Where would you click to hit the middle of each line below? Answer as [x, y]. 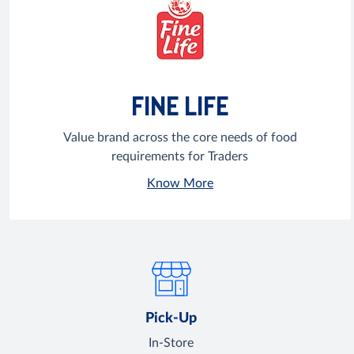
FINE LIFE [180, 106]
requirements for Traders [180, 157]
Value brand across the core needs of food [180, 138]
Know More [180, 184]
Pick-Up [171, 319]
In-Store [171, 343]
